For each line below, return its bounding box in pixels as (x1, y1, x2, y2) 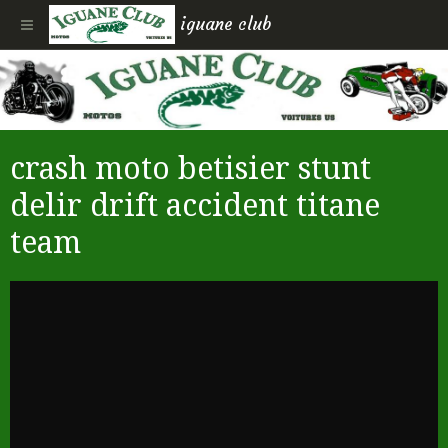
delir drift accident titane (10, 188, 380, 223)
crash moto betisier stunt (10, 151, 371, 186)
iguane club (180, 14, 272, 35)
